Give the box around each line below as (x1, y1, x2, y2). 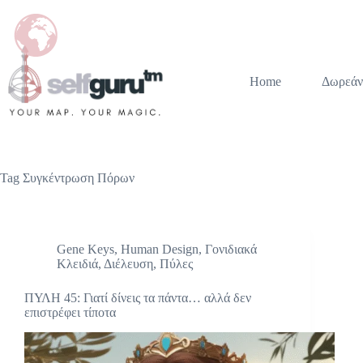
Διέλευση (104, 257, 153, 271)
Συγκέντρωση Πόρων (19, 171, 135, 185)
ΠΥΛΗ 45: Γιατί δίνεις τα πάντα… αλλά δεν (24, 291, 251, 305)
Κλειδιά (57, 257, 98, 271)
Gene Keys (57, 242, 114, 256)
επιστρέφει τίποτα (24, 305, 116, 319)
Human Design (121, 242, 199, 256)
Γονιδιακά (205, 242, 257, 256)
